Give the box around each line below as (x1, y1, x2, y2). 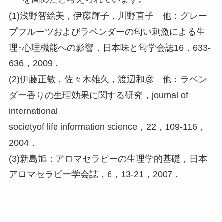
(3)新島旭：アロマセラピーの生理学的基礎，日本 (8, 154, 207, 164)
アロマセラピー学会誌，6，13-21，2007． (8, 169, 181, 180)
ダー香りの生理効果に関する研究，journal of (8, 90, 188, 101)
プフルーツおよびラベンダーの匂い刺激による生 (8, 27, 205, 37)
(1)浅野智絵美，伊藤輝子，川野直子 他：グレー (8, 11, 207, 21)
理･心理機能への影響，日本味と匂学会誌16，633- (8, 43, 211, 53)
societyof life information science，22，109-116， (8, 122, 206, 132)
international (8, 106, 57, 116)
